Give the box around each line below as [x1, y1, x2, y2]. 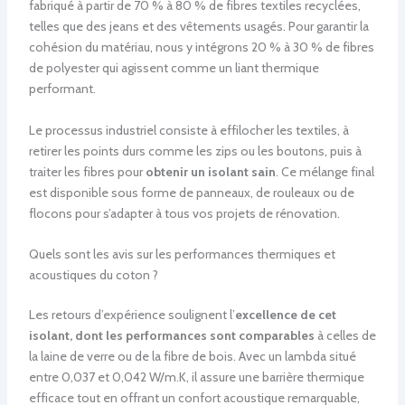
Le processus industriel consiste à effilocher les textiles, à [28, 121, 349, 138]
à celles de [314, 327, 376, 344]
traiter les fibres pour [28, 163, 146, 180]
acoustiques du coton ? [28, 267, 158, 284]
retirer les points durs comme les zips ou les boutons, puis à [28, 142, 362, 159]
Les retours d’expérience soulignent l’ [28, 306, 235, 324]
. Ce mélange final [275, 163, 374, 180]
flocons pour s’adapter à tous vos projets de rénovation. [28, 204, 340, 221]
